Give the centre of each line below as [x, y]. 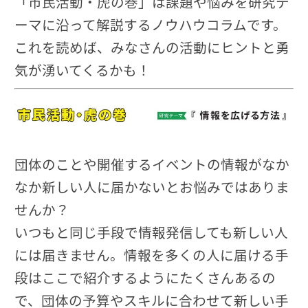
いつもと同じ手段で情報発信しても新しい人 [151, 232]
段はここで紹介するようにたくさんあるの [145, 277]
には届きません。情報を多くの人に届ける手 [152, 254]
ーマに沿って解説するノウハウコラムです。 [151, 24]
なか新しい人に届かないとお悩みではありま [152, 186]
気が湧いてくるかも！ [82, 69]
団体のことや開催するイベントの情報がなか [152, 164]
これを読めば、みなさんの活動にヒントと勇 [152, 47]
